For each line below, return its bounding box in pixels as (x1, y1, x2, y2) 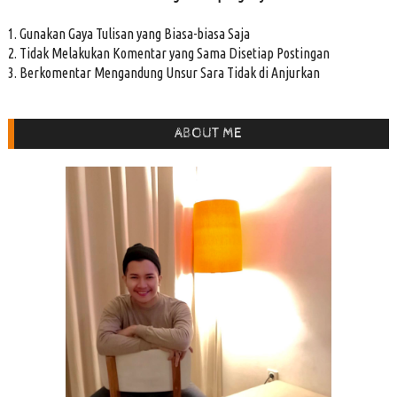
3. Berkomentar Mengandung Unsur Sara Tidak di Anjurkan (7, 64, 320, 81)
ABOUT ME (174, 124, 242, 142)
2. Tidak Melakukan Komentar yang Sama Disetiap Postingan (7, 44, 330, 61)
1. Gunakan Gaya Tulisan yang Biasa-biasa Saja (7, 25, 250, 42)
